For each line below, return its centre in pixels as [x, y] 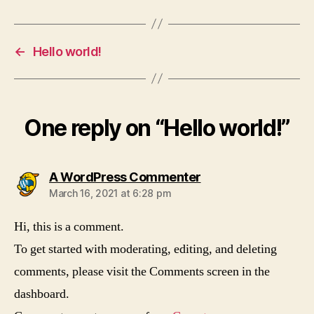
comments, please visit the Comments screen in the [142, 271]
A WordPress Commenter [125, 177]
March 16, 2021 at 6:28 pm [110, 193]
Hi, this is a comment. [69, 226]
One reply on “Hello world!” [157, 128]
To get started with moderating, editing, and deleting [145, 249]
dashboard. [42, 294]
